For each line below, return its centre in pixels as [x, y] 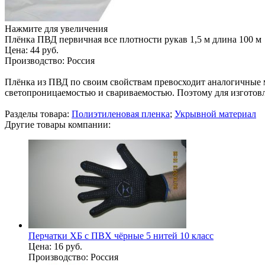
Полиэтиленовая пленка [121, 114]
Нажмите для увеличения [56, 28]
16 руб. [68, 246]
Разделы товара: [38, 114]
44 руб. [44, 50]
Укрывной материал [215, 114]
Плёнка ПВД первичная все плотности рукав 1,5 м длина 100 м [133, 39]
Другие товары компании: [58, 124]
